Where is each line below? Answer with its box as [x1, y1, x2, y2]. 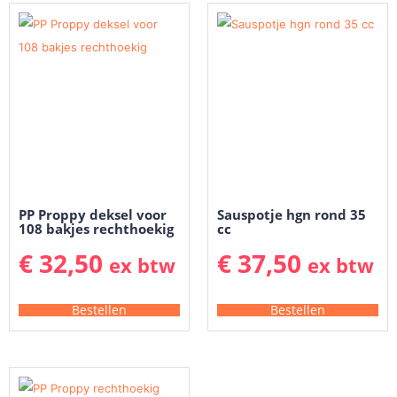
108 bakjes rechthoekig [19, 220, 174, 238]
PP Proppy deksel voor [19, 206, 167, 224]
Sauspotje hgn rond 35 [217, 206, 366, 224]
